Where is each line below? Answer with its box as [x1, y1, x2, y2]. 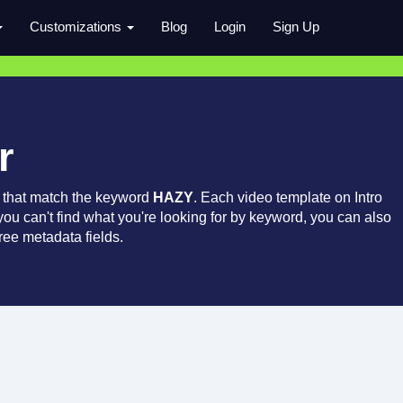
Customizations [30, 19, 125, 34]
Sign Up [273, 19, 319, 34]
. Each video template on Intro [193, 190, 382, 205]
